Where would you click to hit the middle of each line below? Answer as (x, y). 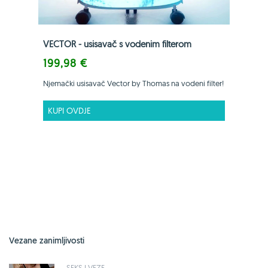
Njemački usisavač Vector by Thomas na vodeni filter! (133, 83)
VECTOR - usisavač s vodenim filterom (117, 44)
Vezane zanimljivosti (47, 240)
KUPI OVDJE (69, 110)
